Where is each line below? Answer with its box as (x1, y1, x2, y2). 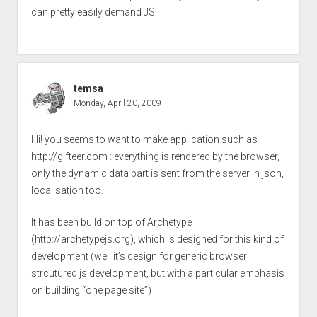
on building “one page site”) (30, 284, 151, 296)
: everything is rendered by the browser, (107, 150, 279, 162)
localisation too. (30, 184, 103, 196)
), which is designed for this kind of (129, 233, 284, 245)
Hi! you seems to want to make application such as (30, 133, 258, 145)
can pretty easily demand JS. (30, 6, 157, 18)
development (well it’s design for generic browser (30, 250, 247, 262)
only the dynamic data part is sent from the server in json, (30, 167, 284, 179)
